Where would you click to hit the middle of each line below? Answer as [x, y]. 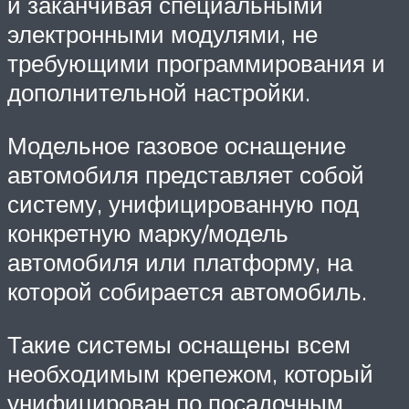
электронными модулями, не [163, 34]
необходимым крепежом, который [190, 373]
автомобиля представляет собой [186, 174]
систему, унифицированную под [183, 203]
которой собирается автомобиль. [187, 291]
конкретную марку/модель [148, 232]
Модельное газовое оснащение [177, 145]
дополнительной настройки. [159, 93]
